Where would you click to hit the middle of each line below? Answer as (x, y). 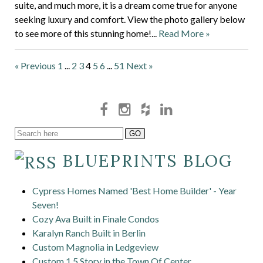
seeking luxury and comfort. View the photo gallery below (130, 19)
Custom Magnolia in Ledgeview (95, 247)
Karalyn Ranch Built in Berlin (89, 232)
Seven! (45, 204)
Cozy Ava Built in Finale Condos (96, 218)
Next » (140, 65)
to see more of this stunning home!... (87, 33)
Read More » (184, 33)
